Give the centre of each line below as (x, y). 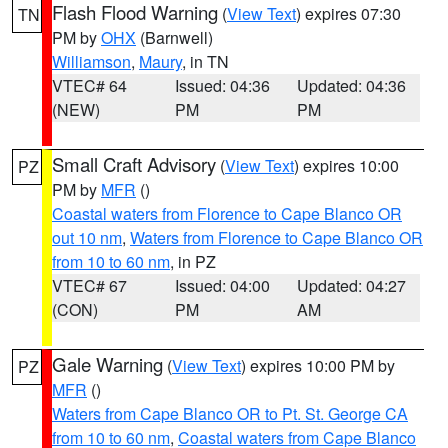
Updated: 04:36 (352, 85)
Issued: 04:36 (222, 85)
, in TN (205, 61)
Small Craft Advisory (134, 164)
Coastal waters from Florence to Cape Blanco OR (227, 213)
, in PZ (193, 261)
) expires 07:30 (348, 13)
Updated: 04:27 (352, 285)
